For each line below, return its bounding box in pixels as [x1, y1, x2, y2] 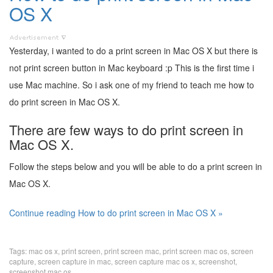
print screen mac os [163, 246, 227, 256]
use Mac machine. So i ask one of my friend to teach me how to [9, 79, 254, 91]
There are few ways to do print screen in [9, 120, 243, 139]
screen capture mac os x [115, 256, 195, 266]
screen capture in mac [38, 256, 111, 266]
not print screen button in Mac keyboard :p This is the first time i [9, 62, 254, 74]
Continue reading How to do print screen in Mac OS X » [9, 207, 223, 219]
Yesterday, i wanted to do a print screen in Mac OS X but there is [9, 44, 258, 57]
